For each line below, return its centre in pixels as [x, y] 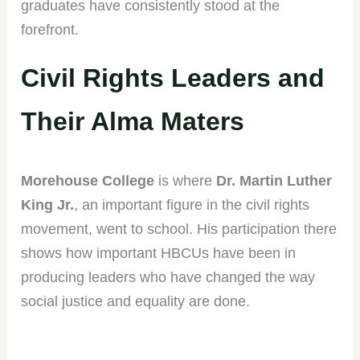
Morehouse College [88, 180]
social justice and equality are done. [136, 301]
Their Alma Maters [133, 121]
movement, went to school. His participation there [179, 229]
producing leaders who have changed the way [168, 277]
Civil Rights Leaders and [173, 78]
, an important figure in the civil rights [192, 205]
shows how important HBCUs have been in [159, 253]
